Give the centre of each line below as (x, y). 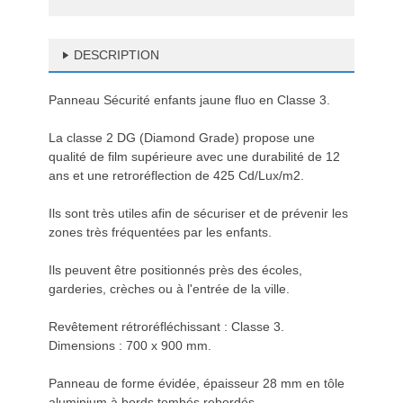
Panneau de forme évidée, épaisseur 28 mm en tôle (197, 383)
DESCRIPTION (116, 55)
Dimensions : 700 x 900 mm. (130, 345)
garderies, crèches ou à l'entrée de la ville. (169, 289)
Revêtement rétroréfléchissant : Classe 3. (166, 327)
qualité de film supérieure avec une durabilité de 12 (194, 157)
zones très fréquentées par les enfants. (160, 232)
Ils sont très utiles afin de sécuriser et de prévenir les (198, 213)
